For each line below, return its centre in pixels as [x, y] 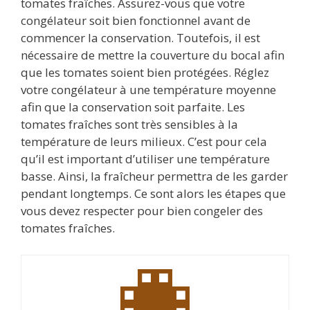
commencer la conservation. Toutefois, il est [140, 38]
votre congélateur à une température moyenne [148, 90]
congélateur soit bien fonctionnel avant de [136, 20]
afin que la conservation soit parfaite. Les [133, 107]
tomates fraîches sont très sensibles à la [129, 124]
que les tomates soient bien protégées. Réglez [145, 72]
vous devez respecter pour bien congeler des [142, 211]
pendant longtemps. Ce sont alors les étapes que [153, 193]
